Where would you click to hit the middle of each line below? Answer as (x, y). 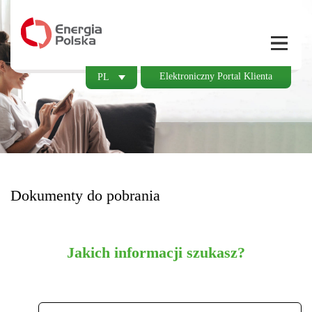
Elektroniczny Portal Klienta (216, 76)
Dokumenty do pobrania (85, 195)
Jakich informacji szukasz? (156, 252)
